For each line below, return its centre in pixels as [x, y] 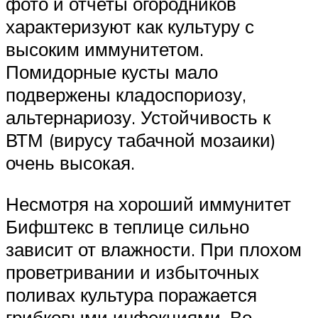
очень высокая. [70, 163]
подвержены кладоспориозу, [126, 95]
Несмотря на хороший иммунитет [148, 203]
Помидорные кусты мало [112, 72]
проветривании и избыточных [132, 272]
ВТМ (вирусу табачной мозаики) [141, 140]
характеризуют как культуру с [130, 27]
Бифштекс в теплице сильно [127, 226]
